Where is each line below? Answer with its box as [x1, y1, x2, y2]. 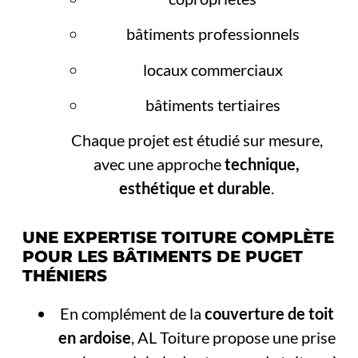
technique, [225, 154, 300, 174]
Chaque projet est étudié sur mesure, [70, 130, 323, 150]
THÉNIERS [22, 265, 108, 285]
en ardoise [58, 327, 131, 347]
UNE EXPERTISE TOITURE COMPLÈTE [22, 227, 335, 247]
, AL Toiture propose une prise [130, 327, 336, 347]
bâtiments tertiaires [145, 95, 280, 115]
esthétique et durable [119, 178, 272, 198]
